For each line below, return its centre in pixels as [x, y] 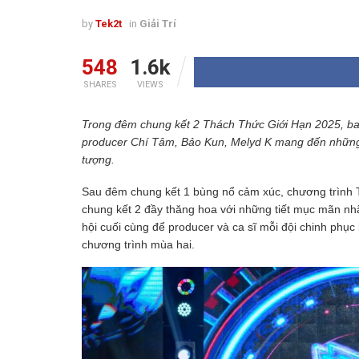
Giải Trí [158, 24]
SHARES [100, 85]
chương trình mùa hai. [138, 244]
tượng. [98, 160]
